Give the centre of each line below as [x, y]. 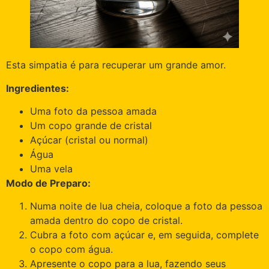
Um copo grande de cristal [91, 126]
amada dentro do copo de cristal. [106, 221]
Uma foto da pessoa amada [93, 111]
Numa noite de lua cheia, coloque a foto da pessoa [146, 206]
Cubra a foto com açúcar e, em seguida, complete [144, 235]
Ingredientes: [38, 88]
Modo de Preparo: [48, 183]
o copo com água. [71, 249]
